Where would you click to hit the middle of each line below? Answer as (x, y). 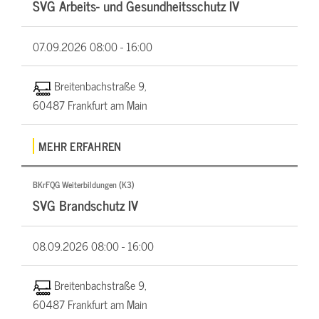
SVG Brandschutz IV (85, 205)
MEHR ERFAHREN (80, 146)
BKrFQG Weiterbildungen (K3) (84, 185)
